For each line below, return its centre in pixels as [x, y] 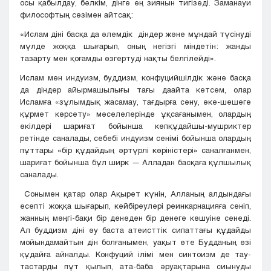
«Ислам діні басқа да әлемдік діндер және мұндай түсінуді [135, 34]
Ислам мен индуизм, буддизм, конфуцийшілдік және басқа [135, 78]
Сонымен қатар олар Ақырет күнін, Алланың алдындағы [135, 194]
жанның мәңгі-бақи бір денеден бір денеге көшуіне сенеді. [135, 218]
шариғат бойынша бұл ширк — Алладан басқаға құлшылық [135, 162]
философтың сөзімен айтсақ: [77, 15]
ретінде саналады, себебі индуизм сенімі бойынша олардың [135, 138]
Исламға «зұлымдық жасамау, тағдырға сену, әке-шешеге [135, 102]
